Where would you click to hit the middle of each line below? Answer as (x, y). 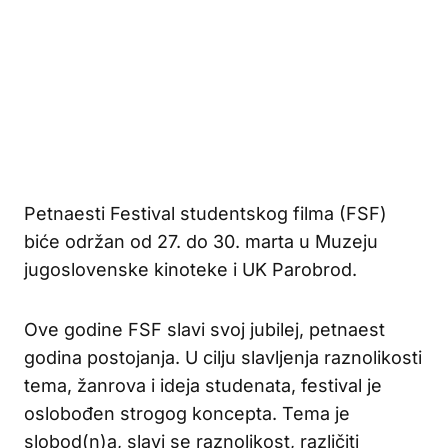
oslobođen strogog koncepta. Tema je (187, 413)
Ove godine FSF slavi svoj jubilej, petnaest (204, 329)
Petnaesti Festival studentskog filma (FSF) (205, 213)
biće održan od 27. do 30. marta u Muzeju (201, 241)
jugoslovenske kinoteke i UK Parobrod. (190, 269)
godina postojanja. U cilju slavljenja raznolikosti (223, 357)
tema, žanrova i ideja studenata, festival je (203, 385)
